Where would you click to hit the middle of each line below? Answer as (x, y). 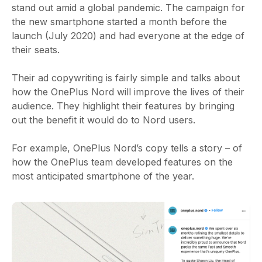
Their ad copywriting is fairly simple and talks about (126, 78)
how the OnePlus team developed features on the (122, 162)
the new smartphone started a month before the (119, 22)
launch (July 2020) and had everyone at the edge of (128, 36)
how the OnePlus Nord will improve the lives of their (128, 92)
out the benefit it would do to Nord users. (104, 120)
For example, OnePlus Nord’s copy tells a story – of (127, 148)
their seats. (36, 50)
